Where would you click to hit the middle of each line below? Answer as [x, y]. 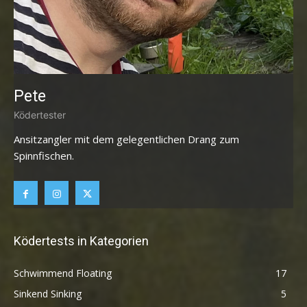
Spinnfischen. [44, 156]
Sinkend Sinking [48, 294]
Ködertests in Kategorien [81, 241]
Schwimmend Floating [63, 273]
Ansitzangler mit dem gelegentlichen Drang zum [126, 139]
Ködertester [40, 115]
